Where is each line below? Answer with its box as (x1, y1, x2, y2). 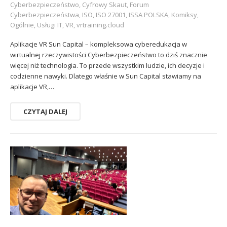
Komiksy (171, 10, 197, 20)
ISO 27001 (96, 10, 126, 20)
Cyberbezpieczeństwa (10, 10, 79, 20)
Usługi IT (37, 20, 62, 30)
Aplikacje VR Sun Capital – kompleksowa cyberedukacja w (10, 40, 187, 49)
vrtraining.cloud (77, 20, 124, 30)
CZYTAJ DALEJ (23, 107, 67, 117)
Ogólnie (10, 20, 34, 30)
